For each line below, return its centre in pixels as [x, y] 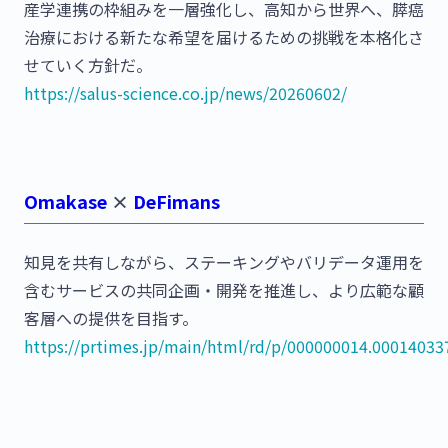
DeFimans [176, 201]
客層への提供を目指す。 [111, 318]
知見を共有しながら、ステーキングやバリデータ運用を [224, 262]
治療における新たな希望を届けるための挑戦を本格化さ [224, 37]
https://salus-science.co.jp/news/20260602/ [185, 93]
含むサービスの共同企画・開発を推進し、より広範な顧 [224, 290]
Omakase [65, 201]
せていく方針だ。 [88, 65]
